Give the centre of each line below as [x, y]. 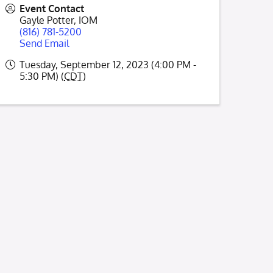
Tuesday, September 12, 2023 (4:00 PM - [108, 65]
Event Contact [52, 9]
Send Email [44, 43]
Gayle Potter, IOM [58, 20]
